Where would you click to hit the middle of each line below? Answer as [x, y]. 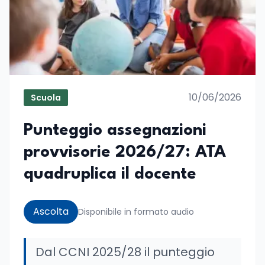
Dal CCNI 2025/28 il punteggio [125, 252]
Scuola [46, 98]
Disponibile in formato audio [136, 212]
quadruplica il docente [110, 174]
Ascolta [51, 211]
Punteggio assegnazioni [115, 131]
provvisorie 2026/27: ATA [125, 153]
